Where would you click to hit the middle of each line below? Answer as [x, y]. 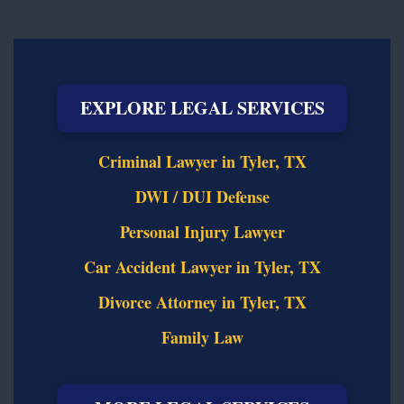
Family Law [202, 337]
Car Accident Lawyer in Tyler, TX [202, 266]
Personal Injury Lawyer [202, 231]
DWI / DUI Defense [202, 196]
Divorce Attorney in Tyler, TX [202, 302]
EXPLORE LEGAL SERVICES [202, 107]
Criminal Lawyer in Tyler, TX [202, 161]
